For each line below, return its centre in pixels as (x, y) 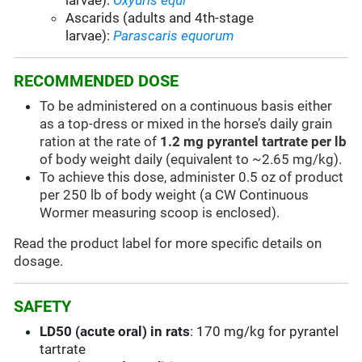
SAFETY (43, 307)
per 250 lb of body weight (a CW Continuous (175, 195)
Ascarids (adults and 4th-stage (160, 18)
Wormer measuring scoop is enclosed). (160, 213)
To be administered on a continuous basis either (186, 106)
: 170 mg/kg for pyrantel (265, 332)
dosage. (39, 261)
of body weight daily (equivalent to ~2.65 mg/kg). (191, 160)
